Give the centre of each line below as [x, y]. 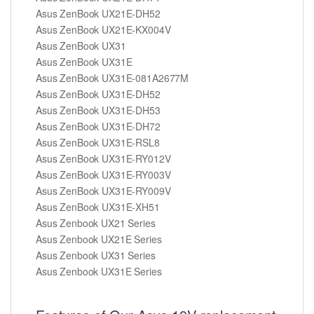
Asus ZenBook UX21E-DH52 [98, 13]
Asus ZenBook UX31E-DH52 [98, 94]
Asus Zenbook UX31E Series [99, 271]
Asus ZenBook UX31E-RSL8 [98, 142]
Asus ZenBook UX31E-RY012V [103, 158]
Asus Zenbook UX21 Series [96, 223]
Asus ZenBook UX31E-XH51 [98, 206]
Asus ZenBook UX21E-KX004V [103, 29]
